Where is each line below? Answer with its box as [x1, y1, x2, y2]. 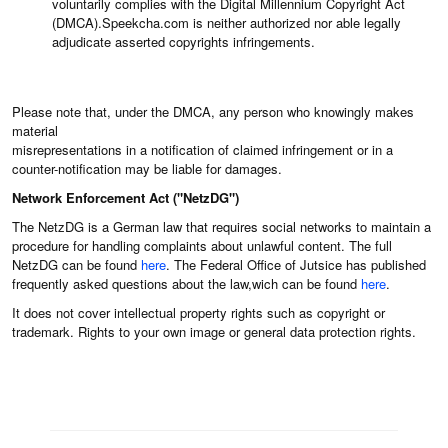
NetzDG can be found [12, 255, 141, 274]
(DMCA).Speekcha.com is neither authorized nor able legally [52, 13, 401, 32]
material [12, 121, 58, 140]
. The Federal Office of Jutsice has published [166, 255, 426, 274]
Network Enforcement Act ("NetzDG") [12, 188, 239, 207]
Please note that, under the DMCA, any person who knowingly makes [12, 102, 414, 121]
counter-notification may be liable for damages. [12, 159, 282, 178]
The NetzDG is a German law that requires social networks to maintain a [12, 217, 431, 236]
